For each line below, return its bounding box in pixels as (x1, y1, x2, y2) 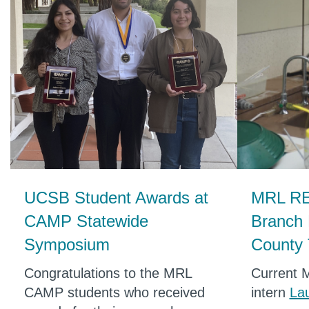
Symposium (24, 235, 110, 254)
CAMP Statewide (24, 211, 148, 230)
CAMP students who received (24, 284, 205, 300)
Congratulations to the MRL (24, 265, 192, 281)
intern (250, 284, 290, 300)
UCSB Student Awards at (24, 188, 208, 207)
